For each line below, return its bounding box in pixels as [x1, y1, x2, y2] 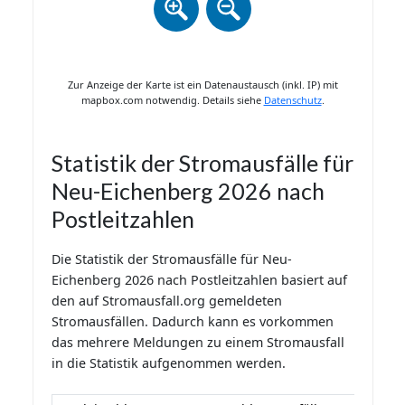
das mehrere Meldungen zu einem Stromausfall [51, 333, 344, 351]
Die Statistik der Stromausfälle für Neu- [51, 250, 292, 268]
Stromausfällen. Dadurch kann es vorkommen [51, 312, 334, 330]
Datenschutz [263, 93, 322, 108]
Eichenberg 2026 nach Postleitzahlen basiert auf [51, 270, 347, 288]
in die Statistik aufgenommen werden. [51, 353, 286, 372]
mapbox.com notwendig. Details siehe [80, 93, 264, 108]
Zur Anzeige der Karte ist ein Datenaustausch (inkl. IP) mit [67, 78, 338, 92]
